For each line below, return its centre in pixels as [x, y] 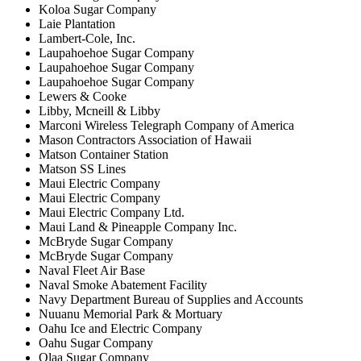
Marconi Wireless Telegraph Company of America [166, 125]
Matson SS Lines [82, 168]
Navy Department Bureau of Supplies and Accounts [171, 299]
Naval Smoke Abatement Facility [123, 284]
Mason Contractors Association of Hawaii [145, 139]
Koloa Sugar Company [98, 9]
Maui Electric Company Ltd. [112, 212]
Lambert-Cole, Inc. [87, 38]
